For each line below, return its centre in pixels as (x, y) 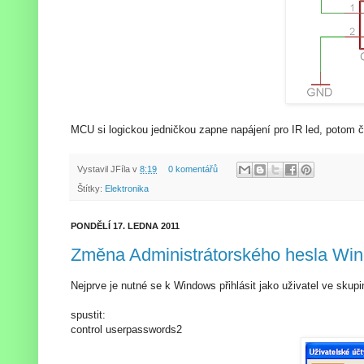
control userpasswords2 (126, 329)
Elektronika (127, 189)
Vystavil (94, 169)
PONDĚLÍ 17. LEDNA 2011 (125, 226)
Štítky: (91, 189)
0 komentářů (193, 169)
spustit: (88, 314)
